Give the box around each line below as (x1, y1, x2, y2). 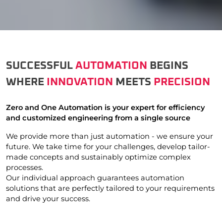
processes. (6, 163, 45, 172)
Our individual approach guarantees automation (6, 173, 184, 183)
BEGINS (147, 60, 188, 72)
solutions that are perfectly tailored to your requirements (6, 184, 215, 193)
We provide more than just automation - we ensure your (6, 132, 213, 141)
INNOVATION (47, 77, 113, 88)
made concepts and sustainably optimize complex (6, 153, 191, 162)
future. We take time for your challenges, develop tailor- (6, 142, 210, 152)
